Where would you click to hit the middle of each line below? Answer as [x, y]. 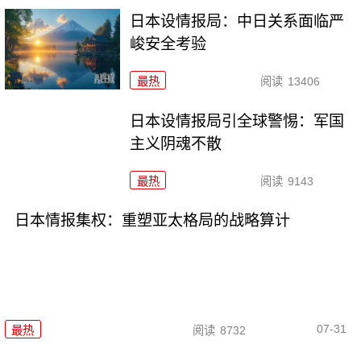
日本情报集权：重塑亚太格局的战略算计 [152, 221]
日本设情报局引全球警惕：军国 [237, 121]
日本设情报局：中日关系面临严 [237, 21]
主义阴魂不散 [176, 143]
